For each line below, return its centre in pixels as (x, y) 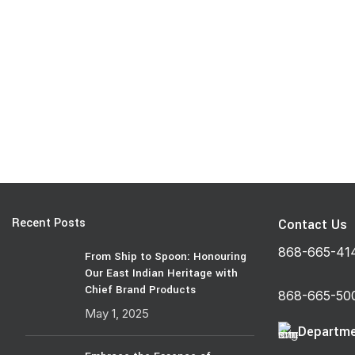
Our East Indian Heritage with (162, 273)
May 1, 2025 (117, 314)
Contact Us (313, 225)
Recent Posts (49, 223)
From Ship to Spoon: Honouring (166, 257)
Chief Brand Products (141, 290)
